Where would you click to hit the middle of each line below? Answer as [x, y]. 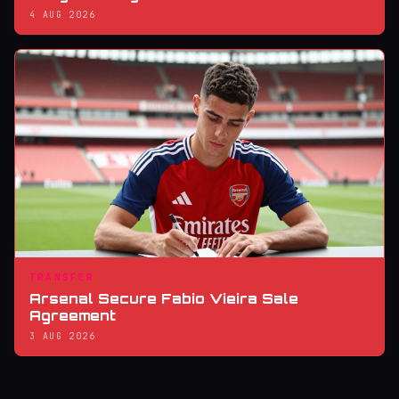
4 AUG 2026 [62, 14]
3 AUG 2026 [62, 336]
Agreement [73, 315]
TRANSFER [62, 277]
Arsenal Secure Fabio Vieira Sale [164, 298]
